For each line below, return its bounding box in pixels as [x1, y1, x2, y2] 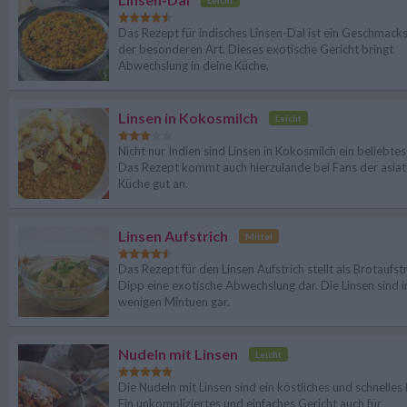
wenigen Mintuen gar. [118, 294, 230, 309]
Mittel [245, 231, 273, 242]
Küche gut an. [118, 176, 188, 191]
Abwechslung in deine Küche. [118, 58, 269, 73]
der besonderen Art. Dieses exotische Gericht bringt [118, 42, 393, 56]
